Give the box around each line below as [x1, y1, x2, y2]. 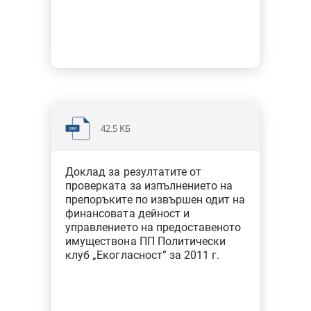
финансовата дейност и [65, 207, 190, 220]
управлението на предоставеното [65, 221, 242, 234]
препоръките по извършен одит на [65, 193, 246, 206]
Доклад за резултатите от [65, 165, 201, 178]
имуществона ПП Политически [65, 235, 226, 248]
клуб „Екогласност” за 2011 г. [65, 249, 220, 262]
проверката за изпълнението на [65, 179, 233, 192]
